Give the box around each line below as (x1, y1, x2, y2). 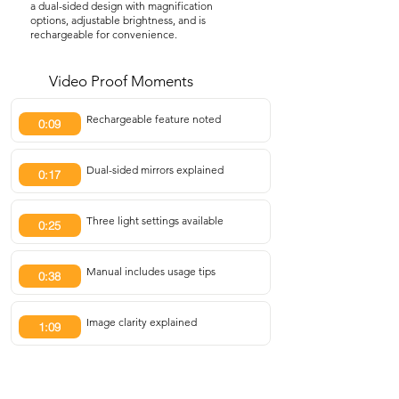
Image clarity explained (85, 315, 197, 329)
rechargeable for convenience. (30, 28, 177, 41)
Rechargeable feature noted (85, 112, 221, 126)
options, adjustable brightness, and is (30, 13, 206, 27)
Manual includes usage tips (85, 265, 216, 278)
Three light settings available (85, 214, 224, 227)
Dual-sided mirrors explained (85, 163, 224, 176)
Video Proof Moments (49, 72, 193, 90)
